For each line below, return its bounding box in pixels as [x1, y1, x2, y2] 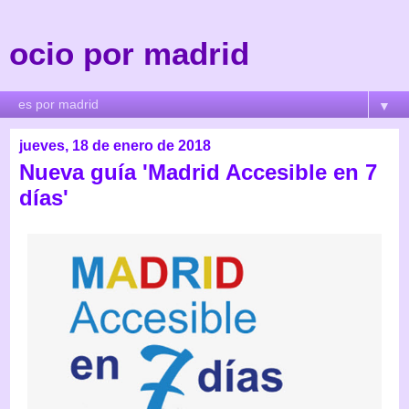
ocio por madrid [9, 37, 249, 71]
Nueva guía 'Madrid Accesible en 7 [19, 160, 377, 184]
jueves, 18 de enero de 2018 [19, 138, 211, 153]
